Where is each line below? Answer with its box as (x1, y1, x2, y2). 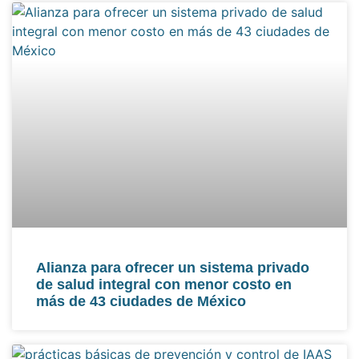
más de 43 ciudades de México (36, 293, 246, 310)
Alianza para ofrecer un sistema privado (36, 260, 309, 276)
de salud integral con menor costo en (36, 276, 292, 293)
